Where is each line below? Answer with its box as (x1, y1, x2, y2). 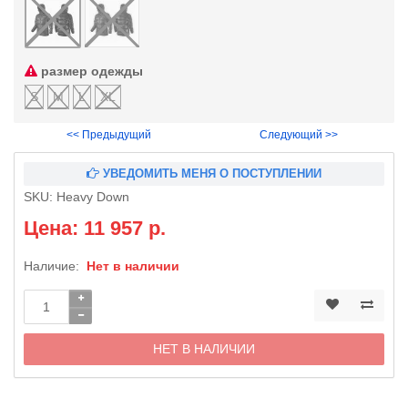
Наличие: (24, 258, 79, 273)
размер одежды (37, 63, 143, 78)
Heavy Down (56, 189, 129, 204)
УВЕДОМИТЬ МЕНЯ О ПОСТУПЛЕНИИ (99, 166, 321, 180)
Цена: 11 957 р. (24, 216, 166, 240)
